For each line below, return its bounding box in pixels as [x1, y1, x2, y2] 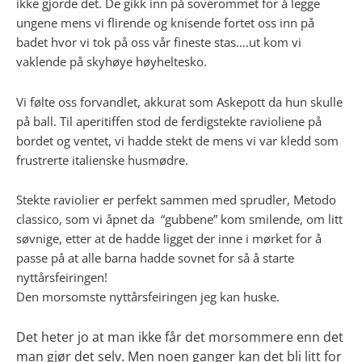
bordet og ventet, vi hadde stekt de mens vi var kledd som [16, 132, 339, 149]
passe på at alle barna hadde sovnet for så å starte [16, 250, 294, 267]
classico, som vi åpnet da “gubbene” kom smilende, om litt [16, 211, 343, 228]
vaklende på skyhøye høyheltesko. [16, 53, 207, 70]
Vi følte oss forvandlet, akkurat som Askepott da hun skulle [16, 93, 343, 110]
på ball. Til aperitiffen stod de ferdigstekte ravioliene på [16, 112, 322, 129]
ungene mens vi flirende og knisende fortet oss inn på [16, 15, 314, 32]
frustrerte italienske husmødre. [16, 151, 188, 168]
